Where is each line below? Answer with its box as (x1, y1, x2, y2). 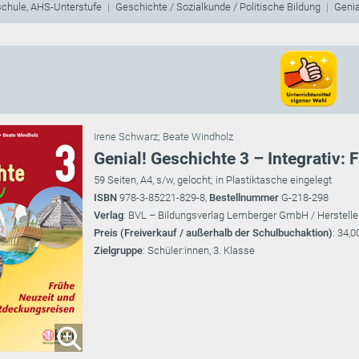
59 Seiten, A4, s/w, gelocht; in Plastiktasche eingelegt (94, 174, 332, 187)
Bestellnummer (209, 192, 281, 204)
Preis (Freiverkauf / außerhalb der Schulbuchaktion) (94, 227, 333, 240)
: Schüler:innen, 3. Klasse (143, 244, 255, 257)
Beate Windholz (163, 131, 233, 143)
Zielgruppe (94, 244, 143, 257)
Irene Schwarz (94, 131, 158, 143)
